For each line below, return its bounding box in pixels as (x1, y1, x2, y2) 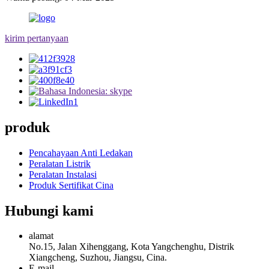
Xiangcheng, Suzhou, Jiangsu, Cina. (29, 252, 167, 263)
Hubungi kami (5, 202, 94, 219)
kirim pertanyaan (5, 32, 68, 43)
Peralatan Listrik (29, 158, 91, 169)
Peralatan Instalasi (29, 169, 97, 180)
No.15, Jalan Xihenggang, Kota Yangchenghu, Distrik (29, 241, 234, 252)
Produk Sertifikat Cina (29, 180, 113, 190)
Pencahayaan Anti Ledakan (29, 147, 133, 158)
